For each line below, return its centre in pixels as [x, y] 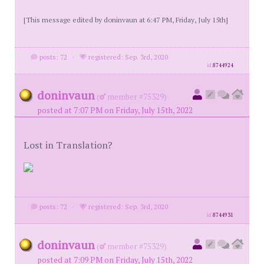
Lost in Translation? [68, 145]
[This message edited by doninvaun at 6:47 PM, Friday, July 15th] [126, 19]
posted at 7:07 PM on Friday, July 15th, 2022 [115, 110]
